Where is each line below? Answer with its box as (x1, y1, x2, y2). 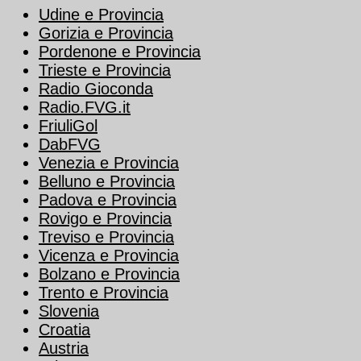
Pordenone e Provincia (39, 43, 201, 60)
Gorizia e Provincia (39, 24, 173, 42)
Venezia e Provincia (39, 154, 179, 172)
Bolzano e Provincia (39, 265, 180, 283)
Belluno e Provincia (39, 172, 175, 190)
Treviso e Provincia (39, 228, 174, 246)
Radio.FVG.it (39, 98, 131, 116)
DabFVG (39, 135, 101, 153)
